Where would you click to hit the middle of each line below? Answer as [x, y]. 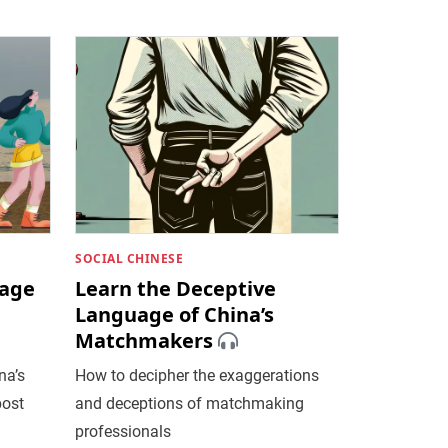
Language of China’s [175, 314]
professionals [123, 431]
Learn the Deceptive [176, 288]
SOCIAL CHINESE [129, 258]
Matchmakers [144, 340]
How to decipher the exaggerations [197, 375]
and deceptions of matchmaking [190, 403]
